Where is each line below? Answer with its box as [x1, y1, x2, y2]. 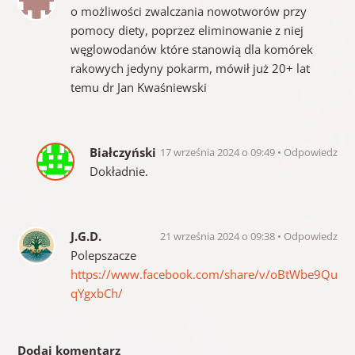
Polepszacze [70, 247, 136, 264]
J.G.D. [70, 228, 101, 245]
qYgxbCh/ [70, 285, 123, 302]
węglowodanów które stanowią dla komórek [70, 41, 313, 58]
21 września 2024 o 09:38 [160, 229, 278, 244]
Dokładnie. [89, 163, 148, 180]
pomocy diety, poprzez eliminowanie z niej [70, 22, 303, 39]
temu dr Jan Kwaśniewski [70, 79, 207, 96]
